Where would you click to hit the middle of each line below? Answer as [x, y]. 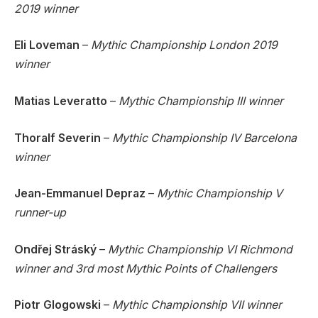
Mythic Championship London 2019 [184, 45]
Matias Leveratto [61, 101]
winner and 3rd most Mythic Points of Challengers [146, 268]
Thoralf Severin [57, 138]
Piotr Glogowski [59, 305]
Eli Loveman [47, 45]
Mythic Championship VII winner [198, 305]
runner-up [42, 213]
